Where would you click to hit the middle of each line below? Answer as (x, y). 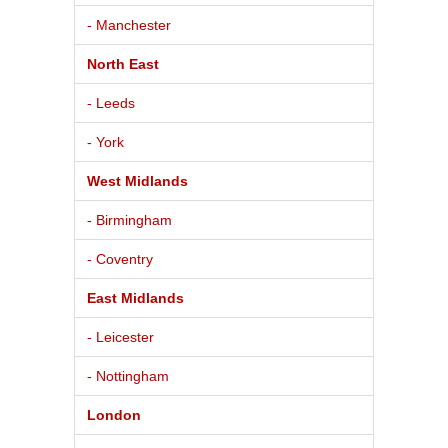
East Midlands (135, 297)
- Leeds (111, 102)
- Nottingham (128, 375)
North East (123, 63)
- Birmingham (129, 219)
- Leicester (120, 336)
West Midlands (137, 180)
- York (105, 141)
